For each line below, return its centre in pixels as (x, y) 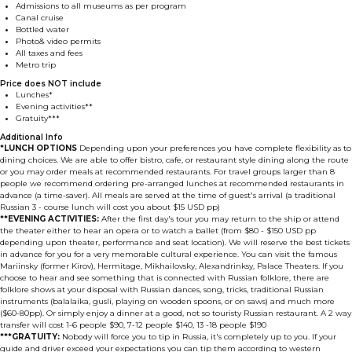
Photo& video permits (58, 41)
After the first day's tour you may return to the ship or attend (219, 218)
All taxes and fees (49, 53)
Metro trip (36, 64)
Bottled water (42, 29)
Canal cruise (40, 17)
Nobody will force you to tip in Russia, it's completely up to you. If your (198, 336)
